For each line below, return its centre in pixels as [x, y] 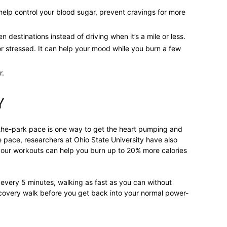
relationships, [135, 43]
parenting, [130, 109]
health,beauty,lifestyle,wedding [165, 175]
